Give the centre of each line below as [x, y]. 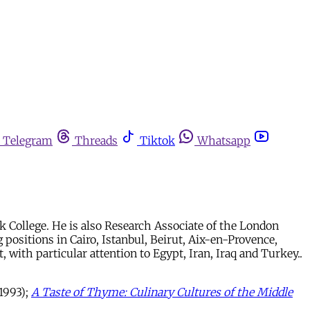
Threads [96, 140]
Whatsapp [224, 140]
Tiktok [157, 140]
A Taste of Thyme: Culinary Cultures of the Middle [162, 292]
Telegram [28, 140]
